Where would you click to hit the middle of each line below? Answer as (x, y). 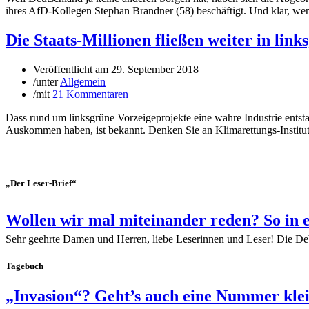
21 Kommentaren (90, 94)
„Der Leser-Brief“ (41, 183)
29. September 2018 (155, 69)
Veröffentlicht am (72, 69)
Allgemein (83, 81)
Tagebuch (24, 266)
